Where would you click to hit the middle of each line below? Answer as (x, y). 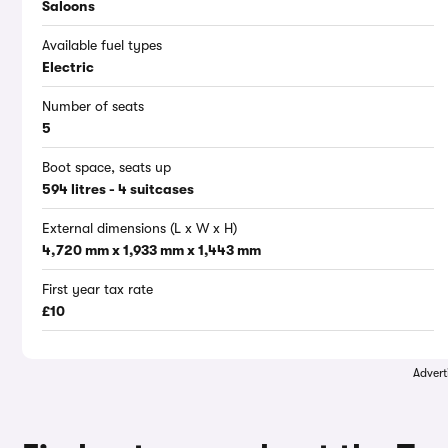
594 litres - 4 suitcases (118, 189)
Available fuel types (102, 45)
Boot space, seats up (106, 167)
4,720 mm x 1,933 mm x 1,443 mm (151, 250)
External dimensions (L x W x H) (139, 228)
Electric (68, 67)
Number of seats (93, 106)
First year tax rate (97, 289)
